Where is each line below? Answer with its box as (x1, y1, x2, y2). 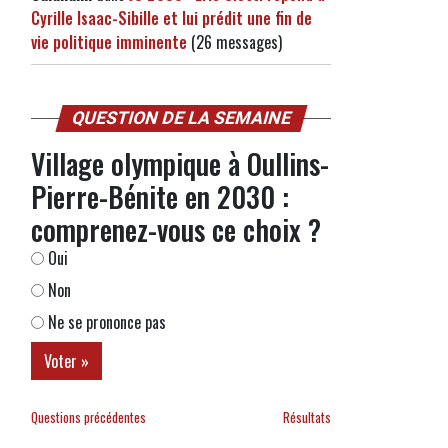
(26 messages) (187, 30, 282, 54)
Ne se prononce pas (44, 310, 166, 334)
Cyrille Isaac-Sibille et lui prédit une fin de (31, 6, 312, 30)
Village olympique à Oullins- (31, 143, 329, 184)
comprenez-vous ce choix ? (31, 209, 321, 250)
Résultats (282, 408, 331, 427)
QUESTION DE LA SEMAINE (68, 108, 294, 128)
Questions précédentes (31, 408, 146, 427)
